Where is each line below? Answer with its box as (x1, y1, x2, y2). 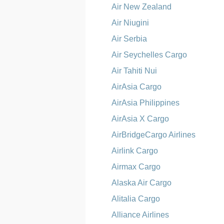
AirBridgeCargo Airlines (111, 130, 196, 139)
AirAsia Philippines (111, 98, 180, 107)
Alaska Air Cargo (111, 178, 172, 187)
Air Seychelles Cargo (111, 50, 187, 59)
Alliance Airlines (111, 210, 169, 219)
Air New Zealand (111, 2, 172, 11)
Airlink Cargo (111, 146, 158, 155)
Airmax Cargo (111, 162, 161, 171)
